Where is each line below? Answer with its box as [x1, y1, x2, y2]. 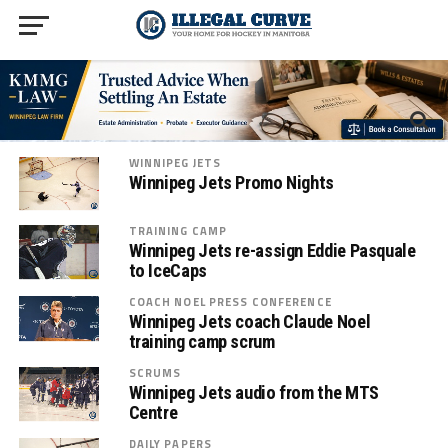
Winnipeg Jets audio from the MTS [128, 382, 379, 404]
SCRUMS [128, 364, 182, 382]
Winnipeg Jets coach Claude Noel [128, 311, 371, 333]
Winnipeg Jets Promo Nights [128, 171, 334, 193]
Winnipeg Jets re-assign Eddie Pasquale [128, 240, 416, 262]
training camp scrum [128, 331, 275, 353]
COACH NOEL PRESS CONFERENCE [128, 293, 332, 311]
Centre [128, 402, 178, 424]
